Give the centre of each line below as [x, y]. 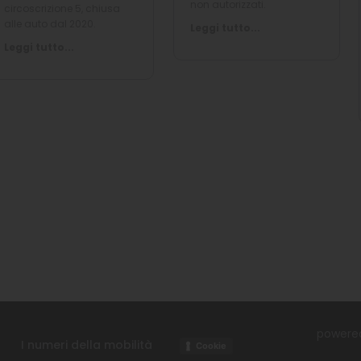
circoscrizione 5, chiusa [62, 8]
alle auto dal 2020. [50, 24]
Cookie [211, 346]
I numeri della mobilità [87, 345]
